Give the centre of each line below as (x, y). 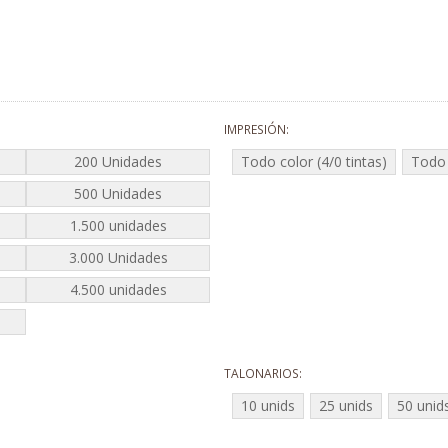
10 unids (268, 405)
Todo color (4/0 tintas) (314, 161)
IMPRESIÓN (255, 129)
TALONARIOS (261, 373)
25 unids (346, 405)
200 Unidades (118, 161)
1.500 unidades (118, 225)
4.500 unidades (118, 289)
